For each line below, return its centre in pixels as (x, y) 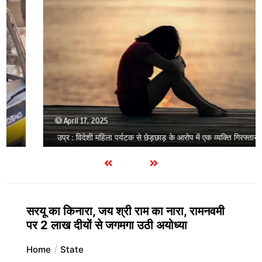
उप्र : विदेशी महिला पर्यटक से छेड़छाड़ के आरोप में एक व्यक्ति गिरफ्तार (130, 137)
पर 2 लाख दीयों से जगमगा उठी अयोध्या (106, 225)
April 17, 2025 (58, 121)
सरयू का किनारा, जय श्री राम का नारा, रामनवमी (125, 211)
